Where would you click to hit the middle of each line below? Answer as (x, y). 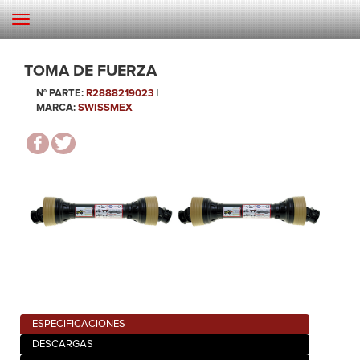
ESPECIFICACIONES (79, 324)
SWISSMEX (105, 108)
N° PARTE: (60, 94)
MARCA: (56, 108)
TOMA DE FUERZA (90, 72)
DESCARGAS (63, 344)
